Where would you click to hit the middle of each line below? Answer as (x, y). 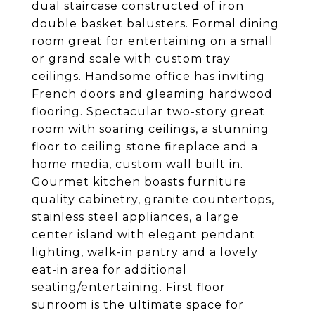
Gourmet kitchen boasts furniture (139, 182)
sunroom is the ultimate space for (138, 305)
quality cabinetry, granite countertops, (153, 199)
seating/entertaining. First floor (129, 287)
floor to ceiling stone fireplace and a (145, 147)
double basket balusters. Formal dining (155, 24)
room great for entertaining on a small (153, 41)
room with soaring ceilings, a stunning (150, 129)
